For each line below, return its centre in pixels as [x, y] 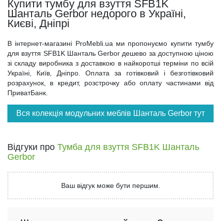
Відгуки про [32, 147]
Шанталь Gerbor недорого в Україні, [97, 14]
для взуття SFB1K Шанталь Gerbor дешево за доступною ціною [110, 53]
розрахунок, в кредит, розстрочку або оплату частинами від [110, 83]
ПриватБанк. [28, 93]
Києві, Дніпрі [38, 23]
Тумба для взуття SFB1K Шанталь [128, 147]
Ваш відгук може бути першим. [110, 185]
